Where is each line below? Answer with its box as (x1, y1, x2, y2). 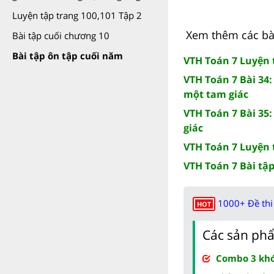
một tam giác (183, 87, 248, 101)
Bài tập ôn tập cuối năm (12, 50, 123, 62)
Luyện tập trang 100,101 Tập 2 (12, 9, 142, 21)
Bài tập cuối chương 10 (12, 29, 109, 42)
